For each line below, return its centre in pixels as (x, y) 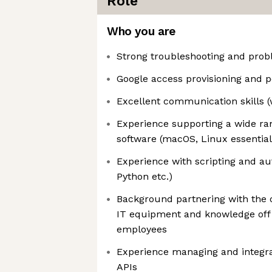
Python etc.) (144, 176)
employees (142, 229)
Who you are (141, 31)
